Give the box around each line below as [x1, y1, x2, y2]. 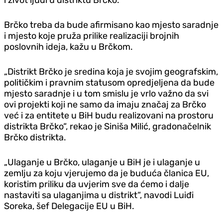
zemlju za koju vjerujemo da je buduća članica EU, [4, 167, 209, 179]
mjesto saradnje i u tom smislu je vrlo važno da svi [4, 88, 209, 99]
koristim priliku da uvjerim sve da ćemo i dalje [4, 178, 189, 190]
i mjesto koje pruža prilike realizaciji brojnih [4, 30, 179, 41]
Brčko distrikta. [4, 131, 66, 143]
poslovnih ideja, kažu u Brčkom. [4, 41, 133, 52]
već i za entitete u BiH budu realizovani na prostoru [4, 110, 214, 121]
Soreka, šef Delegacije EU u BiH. [4, 200, 134, 212]
